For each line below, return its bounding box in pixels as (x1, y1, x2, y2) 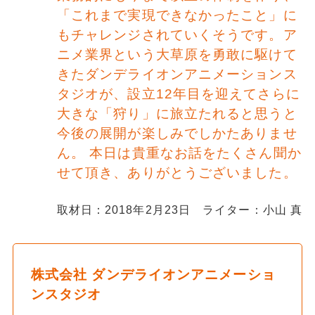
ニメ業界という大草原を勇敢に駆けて (56, 47, 297, 63)
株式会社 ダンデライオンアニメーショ (30, 266, 276, 283)
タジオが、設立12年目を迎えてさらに (56, 86, 300, 102)
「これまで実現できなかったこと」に (56, 8, 297, 23)
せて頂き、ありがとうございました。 (56, 165, 297, 181)
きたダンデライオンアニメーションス (56, 67, 297, 82)
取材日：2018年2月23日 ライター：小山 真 (56, 203, 303, 216)
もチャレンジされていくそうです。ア (56, 27, 297, 43)
